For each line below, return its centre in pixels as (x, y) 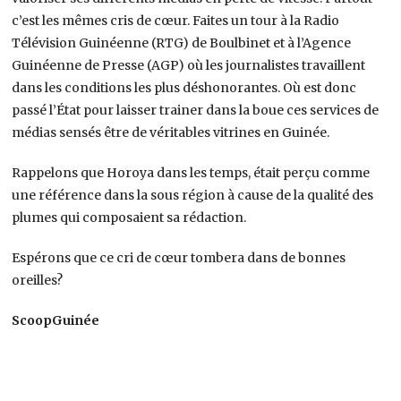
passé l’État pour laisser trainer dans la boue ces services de (196, 110)
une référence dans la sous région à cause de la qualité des (193, 195)
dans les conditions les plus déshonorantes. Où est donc (184, 87)
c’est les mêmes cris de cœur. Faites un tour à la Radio (176, 20)
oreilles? (38, 280)
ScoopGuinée (56, 320)
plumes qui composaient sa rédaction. (129, 217)
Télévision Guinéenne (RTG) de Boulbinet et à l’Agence (182, 43)
